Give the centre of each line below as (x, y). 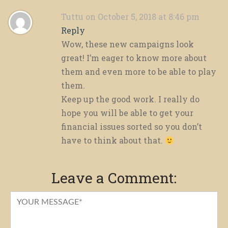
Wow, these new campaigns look (127, 44)
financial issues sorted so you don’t (132, 127)
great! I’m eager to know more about (134, 58)
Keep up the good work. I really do (130, 99)
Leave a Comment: (114, 178)
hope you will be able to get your (127, 113)
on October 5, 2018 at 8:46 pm (142, 17)
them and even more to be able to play (139, 72)
